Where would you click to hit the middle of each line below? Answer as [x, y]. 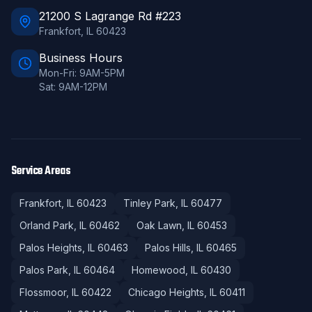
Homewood [158, 270]
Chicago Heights [166, 292]
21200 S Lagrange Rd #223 [110, 16]
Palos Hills [168, 248]
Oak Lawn [159, 225]
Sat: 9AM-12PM [73, 87]
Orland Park [47, 225]
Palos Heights [51, 248]
